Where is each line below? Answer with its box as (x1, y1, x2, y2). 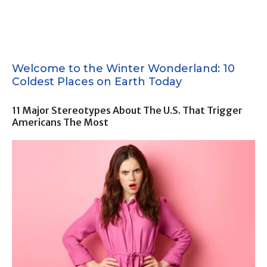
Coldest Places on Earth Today (12, 74, 182, 88)
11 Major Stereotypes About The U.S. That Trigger (12, 104, 243, 116)
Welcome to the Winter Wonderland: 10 (12, 61, 235, 75)
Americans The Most (12, 116, 108, 128)
